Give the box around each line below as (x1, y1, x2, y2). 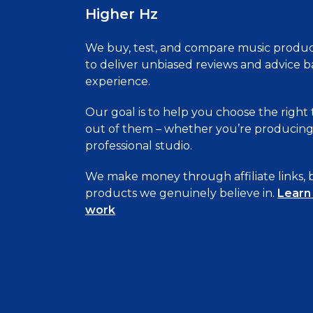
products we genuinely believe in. (85, 187, 277, 200)
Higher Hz (85, 6, 158, 22)
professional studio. (85, 139, 192, 152)
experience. (85, 75, 150, 88)
